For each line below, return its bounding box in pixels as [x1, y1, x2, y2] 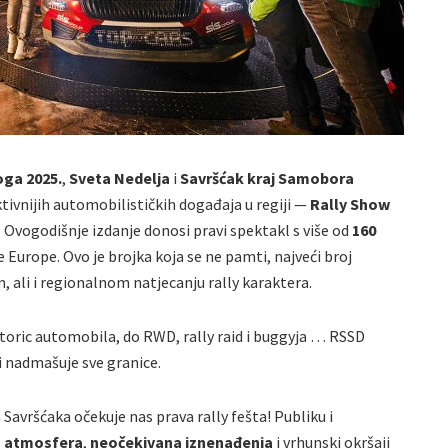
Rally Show [310, 194, 390, 215]
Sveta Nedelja [69, 168, 170, 189]
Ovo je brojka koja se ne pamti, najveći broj [63, 246, 352, 267]
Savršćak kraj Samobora [180, 168, 354, 189]
